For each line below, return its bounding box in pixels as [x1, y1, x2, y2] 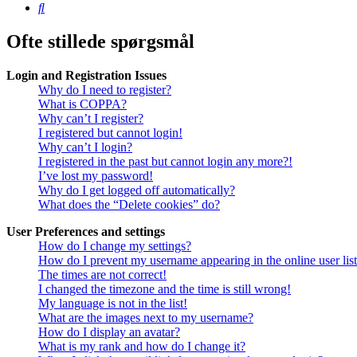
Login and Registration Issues [6, 69, 167, 83]
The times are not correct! [38, 268, 167, 282]
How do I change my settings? [38, 239, 191, 253]
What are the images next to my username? [38, 311, 253, 325]
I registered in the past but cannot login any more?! [38, 155, 292, 169]
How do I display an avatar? [38, 325, 180, 339]
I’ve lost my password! [38, 169, 153, 183]
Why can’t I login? [38, 140, 132, 155]
